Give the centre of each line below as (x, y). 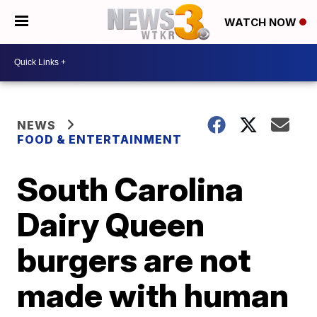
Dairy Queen (111, 224)
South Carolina (131, 189)
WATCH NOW (262, 23)
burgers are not (134, 259)
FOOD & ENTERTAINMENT (100, 139)
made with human (153, 295)
